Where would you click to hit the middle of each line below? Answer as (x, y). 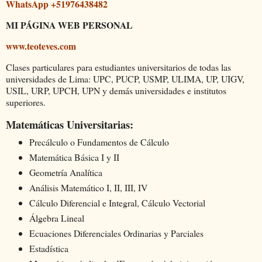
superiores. (26, 102)
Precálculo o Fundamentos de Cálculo (99, 142)
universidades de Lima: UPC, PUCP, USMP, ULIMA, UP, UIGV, (125, 78)
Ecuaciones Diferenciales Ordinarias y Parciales (116, 233)
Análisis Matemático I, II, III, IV (88, 188)
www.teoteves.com (41, 46)
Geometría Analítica (65, 173)
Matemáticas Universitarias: (70, 124)
